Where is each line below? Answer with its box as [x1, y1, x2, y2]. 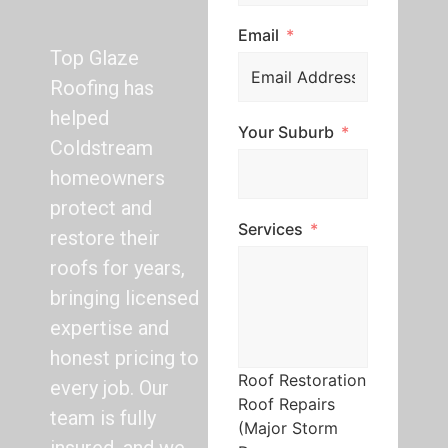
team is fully [50, 406, 156, 430]
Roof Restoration [237, 369, 366, 390]
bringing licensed [50, 286, 199, 310]
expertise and [50, 316, 169, 340]
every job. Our [50, 376, 169, 400]
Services [237, 218, 303, 239]
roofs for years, [50, 256, 185, 280]
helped [50, 106, 109, 130]
